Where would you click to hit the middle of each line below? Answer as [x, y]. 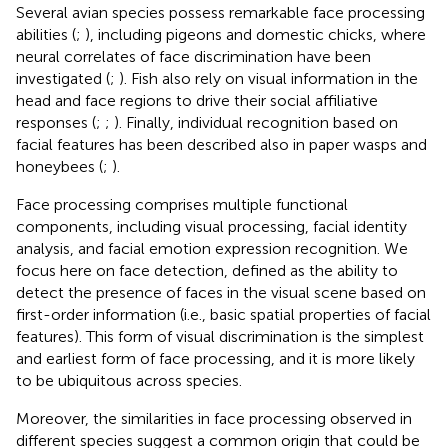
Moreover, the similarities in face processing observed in [214, 418]
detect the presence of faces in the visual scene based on [221, 292]
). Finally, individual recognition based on [256, 122]
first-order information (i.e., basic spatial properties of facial [223, 314]
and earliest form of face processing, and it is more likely [215, 358]
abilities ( [46, 34]
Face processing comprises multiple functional [182, 204]
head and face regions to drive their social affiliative [197, 100]
